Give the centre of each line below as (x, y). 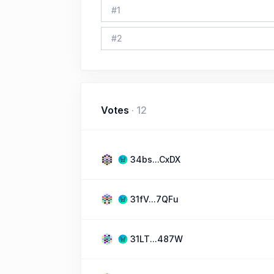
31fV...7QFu (154, 199)
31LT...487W (157, 239)
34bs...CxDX (155, 159)
